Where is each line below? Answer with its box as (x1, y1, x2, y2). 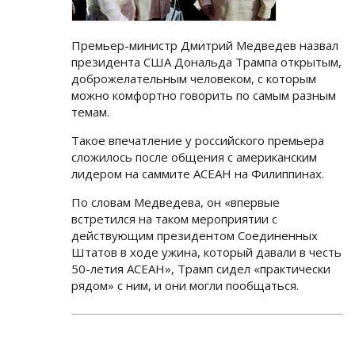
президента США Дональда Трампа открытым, (71, 53, 342, 70)
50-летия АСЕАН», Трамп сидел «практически (71, 260, 330, 277)
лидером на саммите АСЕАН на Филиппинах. (71, 165, 324, 181)
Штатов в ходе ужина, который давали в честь (71, 243, 342, 260)
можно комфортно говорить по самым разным (71, 86, 336, 103)
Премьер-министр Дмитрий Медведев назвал (71, 36, 338, 53)
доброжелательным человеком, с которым (71, 70, 316, 86)
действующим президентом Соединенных (71, 227, 318, 243)
